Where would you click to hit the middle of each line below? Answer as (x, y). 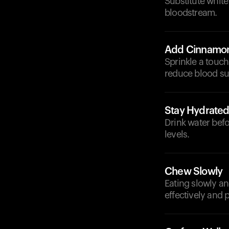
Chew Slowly (194, 172)
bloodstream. (191, 13)
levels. (177, 134)
